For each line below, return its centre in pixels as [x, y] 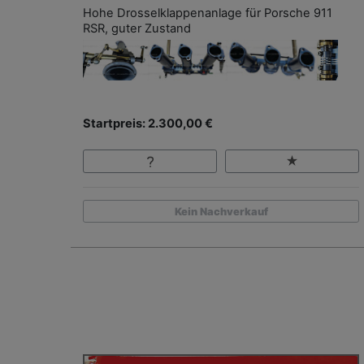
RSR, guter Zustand [137, 29]
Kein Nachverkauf [221, 211]
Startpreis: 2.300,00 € [148, 124]
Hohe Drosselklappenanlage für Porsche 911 [208, 13]
